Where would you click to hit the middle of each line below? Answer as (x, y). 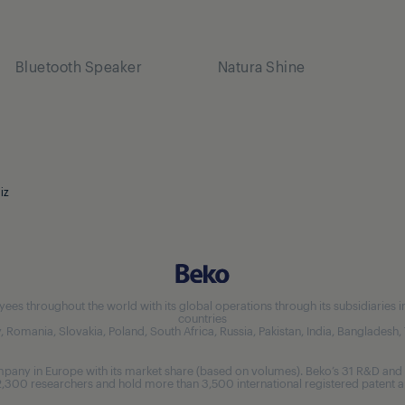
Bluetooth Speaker (79, 66)
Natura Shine (261, 66)
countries (202, 317)
